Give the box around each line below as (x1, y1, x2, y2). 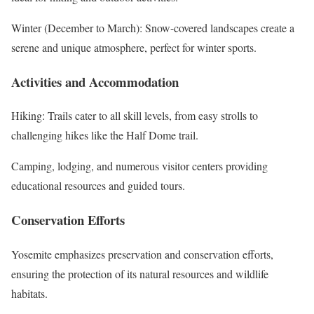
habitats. (11, 285, 48, 301)
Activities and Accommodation (11, 71, 179, 91)
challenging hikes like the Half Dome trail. (11, 128, 198, 143)
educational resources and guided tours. (11, 178, 185, 193)
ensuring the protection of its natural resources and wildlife (11, 266, 268, 281)
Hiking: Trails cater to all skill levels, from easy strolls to (11, 108, 258, 123)
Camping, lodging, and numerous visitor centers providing (11, 158, 268, 174)
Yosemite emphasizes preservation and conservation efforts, (11, 246, 273, 261)
